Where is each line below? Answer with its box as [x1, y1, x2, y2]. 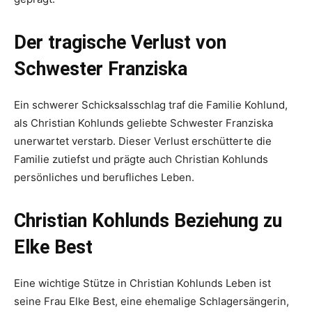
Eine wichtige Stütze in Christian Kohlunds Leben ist [14, 276, 271, 290]
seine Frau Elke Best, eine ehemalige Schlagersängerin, [14, 294, 289, 308]
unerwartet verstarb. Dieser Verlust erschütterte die [14, 134, 272, 148]
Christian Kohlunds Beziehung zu [14, 209, 282, 232]
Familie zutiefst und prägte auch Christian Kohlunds [14, 152, 268, 166]
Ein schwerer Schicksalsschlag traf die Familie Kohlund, [14, 97, 288, 111]
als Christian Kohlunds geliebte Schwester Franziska [14, 116, 273, 130]
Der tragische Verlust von [14, 31, 226, 54]
